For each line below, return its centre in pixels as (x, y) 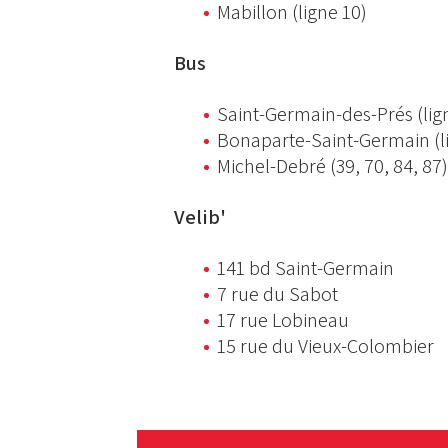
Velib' (199, 217)
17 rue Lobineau (282, 320)
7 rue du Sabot (277, 294)
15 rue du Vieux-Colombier (325, 346)
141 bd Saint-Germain (305, 268)
